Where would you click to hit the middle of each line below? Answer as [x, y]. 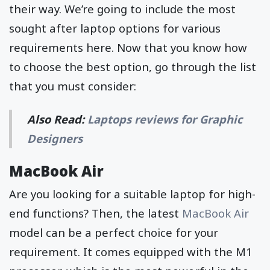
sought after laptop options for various [115, 28]
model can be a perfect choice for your [114, 232]
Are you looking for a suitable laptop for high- [132, 193]
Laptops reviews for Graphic [165, 119]
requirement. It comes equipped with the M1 [131, 251]
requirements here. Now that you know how [128, 48]
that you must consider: [73, 86]
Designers [55, 138]
